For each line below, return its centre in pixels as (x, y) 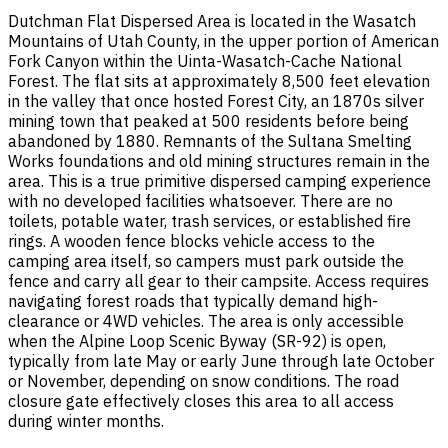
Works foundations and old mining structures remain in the (219, 161)
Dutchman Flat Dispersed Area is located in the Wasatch (212, 21)
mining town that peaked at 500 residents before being (208, 121)
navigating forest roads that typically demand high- (193, 301)
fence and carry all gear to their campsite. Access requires (218, 281)
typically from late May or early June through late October (221, 361)
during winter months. (86, 421)
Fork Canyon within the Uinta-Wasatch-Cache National (205, 61)
